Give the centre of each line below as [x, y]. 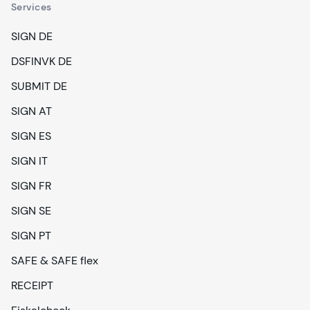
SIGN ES [31, 136]
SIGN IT [29, 161]
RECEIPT [32, 285]
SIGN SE [31, 211]
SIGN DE [32, 36]
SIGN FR [31, 186]
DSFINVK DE [42, 61]
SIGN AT [31, 111]
